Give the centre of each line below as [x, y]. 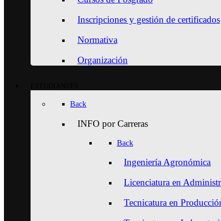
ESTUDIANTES [55, 86]
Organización [102, 60]
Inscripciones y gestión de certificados [148, 19]
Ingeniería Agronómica [167, 162]
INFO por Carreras [112, 123]
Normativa [97, 39]
